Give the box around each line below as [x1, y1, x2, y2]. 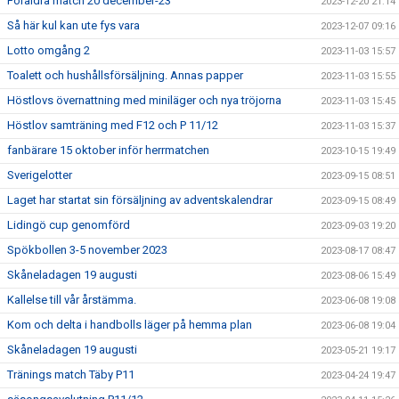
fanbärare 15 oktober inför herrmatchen [7, 143, 209, 157]
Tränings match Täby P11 [7, 368, 134, 381]
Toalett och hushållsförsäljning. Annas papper [7, 69, 243, 82]
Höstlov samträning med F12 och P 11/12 [7, 118, 218, 132]
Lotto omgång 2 [7, 44, 90, 57]
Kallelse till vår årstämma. [7, 293, 136, 306]
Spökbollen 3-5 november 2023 [7, 243, 167, 256]
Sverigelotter [7, 168, 72, 182]
